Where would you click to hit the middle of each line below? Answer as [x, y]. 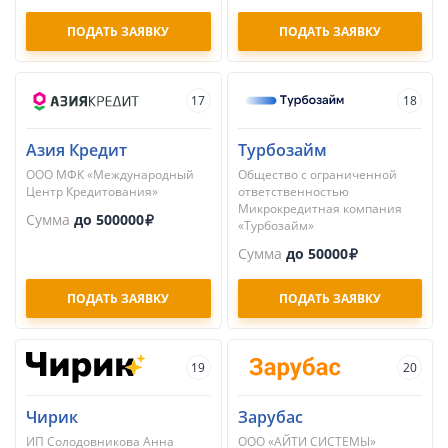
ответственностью [293, 191]
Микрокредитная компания [319, 208]
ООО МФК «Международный [110, 174]
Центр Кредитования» [92, 191]
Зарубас [270, 417]
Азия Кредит [76, 150]
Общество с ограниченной [317, 174]
